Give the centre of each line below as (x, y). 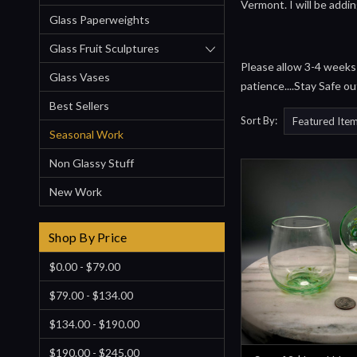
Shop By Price (88, 237)
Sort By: (259, 120)
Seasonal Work (86, 135)
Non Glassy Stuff (92, 163)
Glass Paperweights (100, 20)
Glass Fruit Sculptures (104, 49)
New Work (76, 192)
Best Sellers (79, 106)
